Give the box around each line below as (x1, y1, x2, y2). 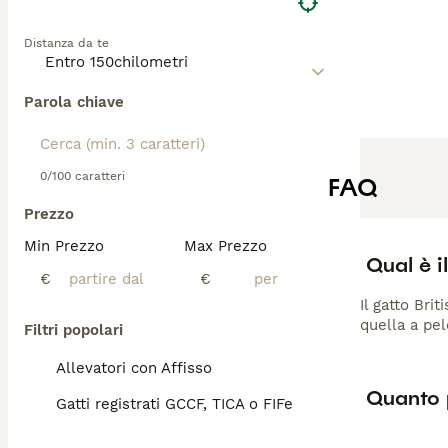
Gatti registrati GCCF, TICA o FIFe (56, 395, 293, 413)
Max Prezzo (184, 237, 267, 255)
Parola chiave (24, 93, 124, 111)
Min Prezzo (24, 237, 104, 255)
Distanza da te (24, 36, 109, 50)
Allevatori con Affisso (56, 359, 212, 377)
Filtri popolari (24, 321, 123, 339)
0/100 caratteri (40, 169, 125, 183)
